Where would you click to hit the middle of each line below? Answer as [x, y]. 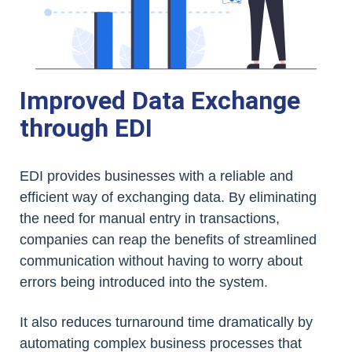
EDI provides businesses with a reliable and [156, 176]
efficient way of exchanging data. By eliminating [168, 198]
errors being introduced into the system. [144, 282]
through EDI [86, 128]
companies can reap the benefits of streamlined [168, 240]
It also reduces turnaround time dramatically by [166, 323]
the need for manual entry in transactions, [150, 219]
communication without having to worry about [161, 261]
